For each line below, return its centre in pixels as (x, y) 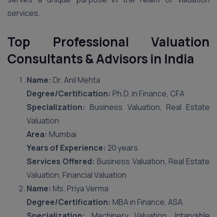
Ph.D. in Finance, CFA (148, 93)
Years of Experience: (66, 148)
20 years (122, 148)
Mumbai (62, 134)
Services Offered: (61, 161)
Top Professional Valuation (108, 42)
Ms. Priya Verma (80, 188)
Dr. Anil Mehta (76, 80)
